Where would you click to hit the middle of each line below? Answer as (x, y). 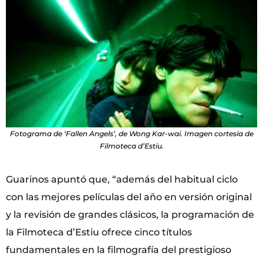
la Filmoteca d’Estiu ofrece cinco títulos (99, 232)
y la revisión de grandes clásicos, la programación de (130, 214)
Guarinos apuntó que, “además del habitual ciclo (122, 179)
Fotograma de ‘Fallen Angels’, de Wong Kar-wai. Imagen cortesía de (131, 133)
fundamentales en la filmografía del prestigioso (119, 249)
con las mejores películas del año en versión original (129, 197)
